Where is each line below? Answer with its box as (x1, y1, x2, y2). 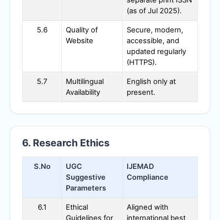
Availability (66, 88, 100, 97)
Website (66, 36, 93, 46)
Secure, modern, (127, 26, 183, 35)
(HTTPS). (127, 58, 157, 67)
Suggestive (66, 173, 106, 182)
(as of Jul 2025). (127, 6, 182, 16)
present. (127, 88, 155, 97)
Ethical (66, 203, 88, 212)
